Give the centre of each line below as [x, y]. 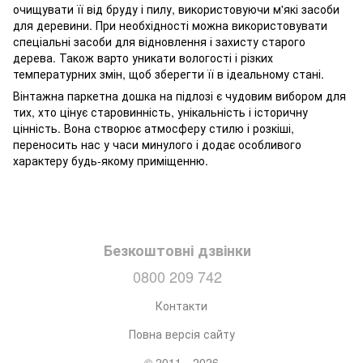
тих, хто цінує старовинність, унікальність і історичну [160, 111]
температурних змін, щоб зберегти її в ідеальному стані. [169, 73]
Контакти [181, 305]
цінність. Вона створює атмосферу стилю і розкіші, [154, 128]
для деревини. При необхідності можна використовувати [170, 25]
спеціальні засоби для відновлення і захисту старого [159, 41]
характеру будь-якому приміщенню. [111, 160]
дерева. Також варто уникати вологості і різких [143, 57]
